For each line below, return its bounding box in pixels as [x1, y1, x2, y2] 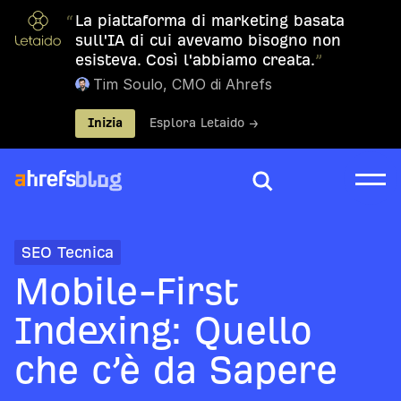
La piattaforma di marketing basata [75, 12, 345, 29]
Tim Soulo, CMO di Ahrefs [93, 75, 272, 93]
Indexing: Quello [14, 311, 312, 351]
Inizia [88, 116, 123, 130]
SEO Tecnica [21, 243, 114, 260]
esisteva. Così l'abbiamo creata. [75, 51, 315, 68]
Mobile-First [14, 271, 239, 311]
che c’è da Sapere [14, 350, 337, 390]
